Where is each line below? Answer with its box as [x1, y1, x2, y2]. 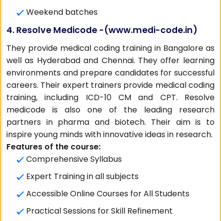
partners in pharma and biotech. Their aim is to [6, 116, 215, 128]
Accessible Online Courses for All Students [26, 188, 190, 199]
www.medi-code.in [109, 24, 193, 36]
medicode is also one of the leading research [6, 104, 215, 115]
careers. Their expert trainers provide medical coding [6, 79, 215, 91]
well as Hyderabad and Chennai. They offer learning [6, 55, 215, 66]
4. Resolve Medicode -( [6, 24, 109, 36]
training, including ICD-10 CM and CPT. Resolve [6, 92, 215, 103]
